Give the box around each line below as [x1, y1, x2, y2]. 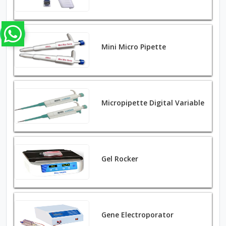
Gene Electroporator [101, 210, 174, 219]
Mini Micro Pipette [101, 42, 166, 51]
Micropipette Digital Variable [101, 98, 205, 107]
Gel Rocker [101, 154, 139, 163]
